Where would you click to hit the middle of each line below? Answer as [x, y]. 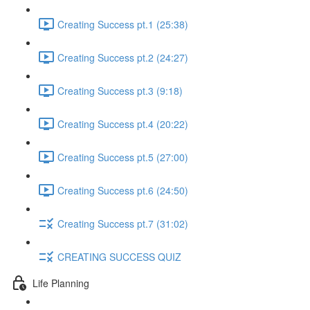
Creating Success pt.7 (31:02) [123, 223]
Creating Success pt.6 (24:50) [123, 190]
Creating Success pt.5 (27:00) [123, 157]
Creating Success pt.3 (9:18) [120, 90]
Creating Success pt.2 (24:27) [123, 57]
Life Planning [61, 283]
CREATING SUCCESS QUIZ [119, 256]
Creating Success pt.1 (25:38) [123, 24]
